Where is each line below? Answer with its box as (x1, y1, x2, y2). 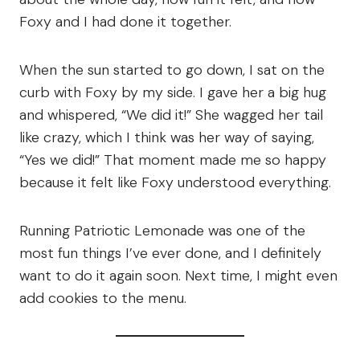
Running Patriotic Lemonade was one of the (19, 221, 305, 241)
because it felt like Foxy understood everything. (19, 173, 331, 193)
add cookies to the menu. (19, 288, 186, 309)
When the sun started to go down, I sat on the (19, 60, 325, 80)
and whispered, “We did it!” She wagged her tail (19, 105, 323, 125)
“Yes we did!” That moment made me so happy (19, 150, 326, 170)
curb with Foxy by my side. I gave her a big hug (19, 83, 326, 103)
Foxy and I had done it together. (19, 12, 231, 32)
